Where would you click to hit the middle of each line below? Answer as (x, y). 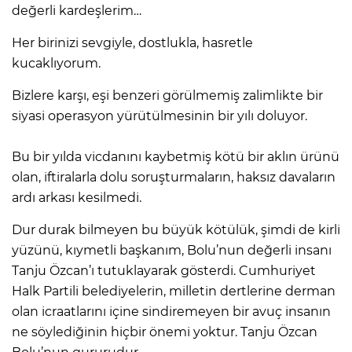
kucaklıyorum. (56, 63)
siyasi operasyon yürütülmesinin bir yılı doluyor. (159, 115)
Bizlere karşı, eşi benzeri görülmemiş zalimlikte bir (167, 95)
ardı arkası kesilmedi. (77, 197)
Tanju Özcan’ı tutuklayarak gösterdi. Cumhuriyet (164, 270)
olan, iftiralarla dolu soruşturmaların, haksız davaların (174, 177)
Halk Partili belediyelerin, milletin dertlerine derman (174, 291)
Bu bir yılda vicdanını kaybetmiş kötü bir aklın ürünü (176, 156)
